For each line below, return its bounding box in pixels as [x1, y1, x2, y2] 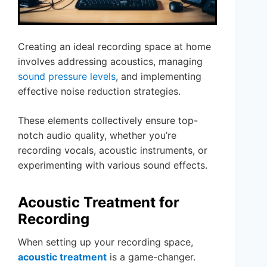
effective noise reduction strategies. [18, 85, 181, 97]
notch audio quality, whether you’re [18, 129, 176, 141]
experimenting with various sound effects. [18, 159, 207, 171]
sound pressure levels [18, 70, 116, 82]
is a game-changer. [107, 250, 195, 263]
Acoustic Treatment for [18, 193, 179, 211]
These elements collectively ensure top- [18, 114, 198, 126]
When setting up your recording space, [18, 235, 193, 248]
